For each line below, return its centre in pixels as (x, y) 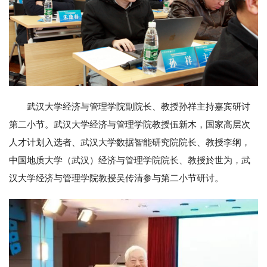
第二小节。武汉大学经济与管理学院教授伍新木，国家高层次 (130, 124)
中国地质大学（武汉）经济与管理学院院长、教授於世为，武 (130, 160)
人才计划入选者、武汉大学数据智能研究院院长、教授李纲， (130, 142)
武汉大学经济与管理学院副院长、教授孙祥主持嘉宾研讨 (139, 106)
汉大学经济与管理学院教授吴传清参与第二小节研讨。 (116, 178)
